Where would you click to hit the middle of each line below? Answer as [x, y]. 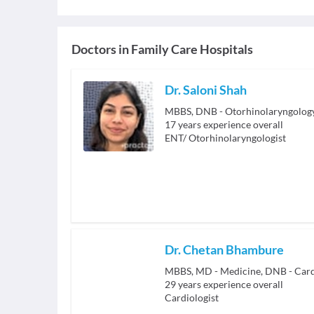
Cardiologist [192, 298]
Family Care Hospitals [192, 49]
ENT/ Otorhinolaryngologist [225, 138]
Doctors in [100, 49]
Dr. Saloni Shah [206, 90]
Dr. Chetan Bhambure [224, 250]
